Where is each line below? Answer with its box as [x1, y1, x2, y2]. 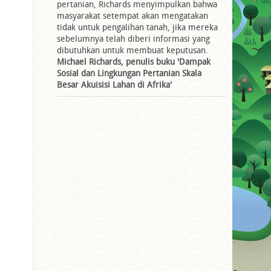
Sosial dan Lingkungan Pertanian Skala [57, 67, 201, 79]
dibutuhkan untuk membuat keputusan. [57, 44, 208, 56]
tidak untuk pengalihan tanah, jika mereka [57, 21, 218, 33]
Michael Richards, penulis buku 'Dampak [57, 55, 211, 67]
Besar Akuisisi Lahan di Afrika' [57, 78, 172, 90]
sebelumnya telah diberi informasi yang [57, 32, 210, 44]
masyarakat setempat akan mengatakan [57, 9, 208, 21]
